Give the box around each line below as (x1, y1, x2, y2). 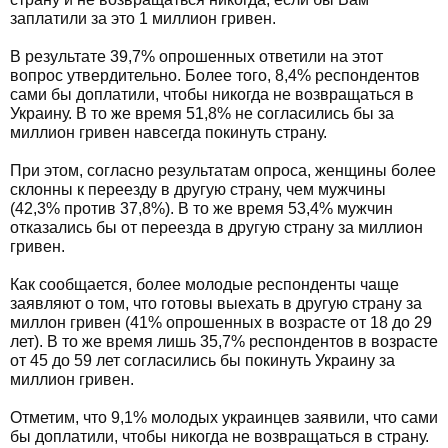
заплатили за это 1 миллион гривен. (10, 10, 276, 27)
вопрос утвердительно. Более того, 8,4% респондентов (10, 67, 420, 84)
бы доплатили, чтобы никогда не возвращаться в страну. (10, 428, 429, 445)
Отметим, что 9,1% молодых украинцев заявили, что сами (10, 409, 438, 426)
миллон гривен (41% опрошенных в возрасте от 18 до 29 (10, 314, 432, 331)
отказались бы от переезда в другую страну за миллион (10, 219, 423, 236)
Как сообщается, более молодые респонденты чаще (10, 276, 399, 293)
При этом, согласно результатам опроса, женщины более (10, 162, 436, 179)
